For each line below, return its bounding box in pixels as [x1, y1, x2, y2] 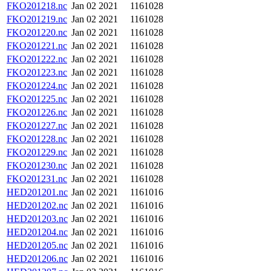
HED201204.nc [7, 227, 68, 237]
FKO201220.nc [7, 27, 67, 38]
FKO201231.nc [7, 174, 67, 184]
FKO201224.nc [7, 80, 67, 91]
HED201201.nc [7, 187, 68, 197]
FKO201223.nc [7, 67, 67, 77]
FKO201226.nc [7, 107, 67, 117]
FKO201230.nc [7, 160, 67, 171]
